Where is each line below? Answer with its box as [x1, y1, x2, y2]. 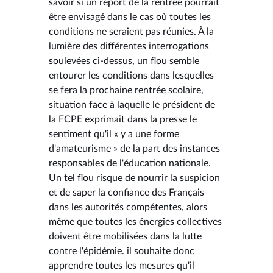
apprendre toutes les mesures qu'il [49, 260, 194, 271]
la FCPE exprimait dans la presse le [49, 114, 197, 124]
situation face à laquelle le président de [49, 99, 215, 110]
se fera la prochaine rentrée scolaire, [49, 85, 204, 95]
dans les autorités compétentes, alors [49, 202, 207, 212]
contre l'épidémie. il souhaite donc [49, 246, 194, 256]
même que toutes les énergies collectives [49, 216, 222, 227]
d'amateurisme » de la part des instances [49, 143, 220, 154]
